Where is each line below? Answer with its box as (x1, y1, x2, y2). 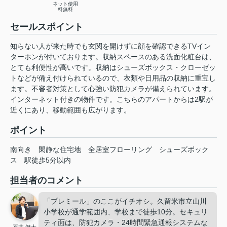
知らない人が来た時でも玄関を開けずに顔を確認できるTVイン (10, 42, 211, 51)
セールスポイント (10, 22, 83, 32)
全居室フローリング (88, 145, 152, 154)
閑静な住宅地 (39, 145, 81, 154)
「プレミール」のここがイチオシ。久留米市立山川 (44, 197, 207, 206)
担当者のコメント (10, 175, 83, 186)
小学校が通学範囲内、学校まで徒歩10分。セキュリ (44, 208, 208, 216)
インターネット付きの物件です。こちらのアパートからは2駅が (10, 95, 213, 104)
